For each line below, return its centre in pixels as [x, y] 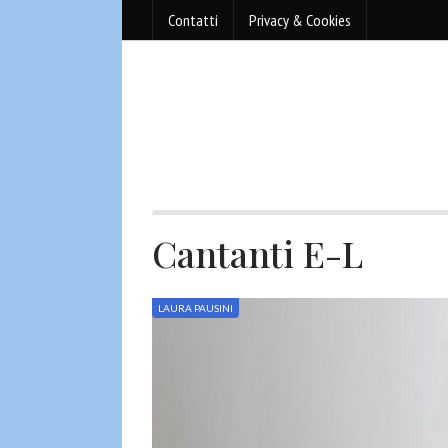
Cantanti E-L [257, 252]
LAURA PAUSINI [195, 307]
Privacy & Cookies [300, 20]
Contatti [193, 20]
